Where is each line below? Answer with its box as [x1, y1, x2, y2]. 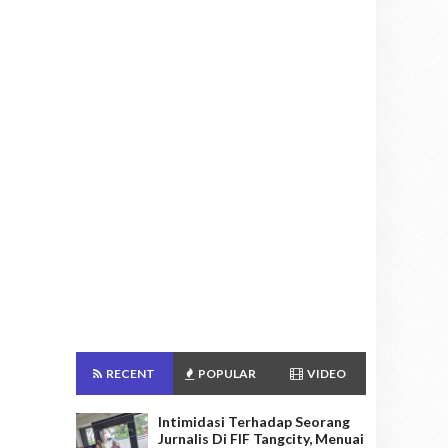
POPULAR [196, 366, 257, 382]
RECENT [104, 366, 156, 382]
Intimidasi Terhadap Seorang [158, 413, 350, 431]
